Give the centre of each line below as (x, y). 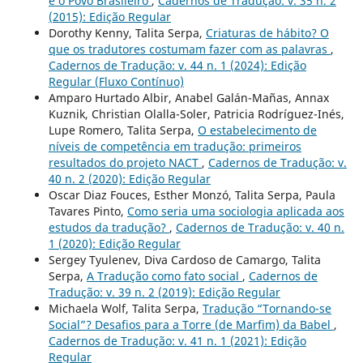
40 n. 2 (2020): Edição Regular (129, 178)
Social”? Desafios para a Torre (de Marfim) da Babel (191, 324)
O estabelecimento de (257, 130)
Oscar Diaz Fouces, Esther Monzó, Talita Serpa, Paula (192, 194)
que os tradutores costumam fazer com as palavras (189, 49)
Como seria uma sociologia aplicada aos (235, 211)
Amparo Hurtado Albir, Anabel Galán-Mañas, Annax (188, 97)
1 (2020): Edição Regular (114, 243)
